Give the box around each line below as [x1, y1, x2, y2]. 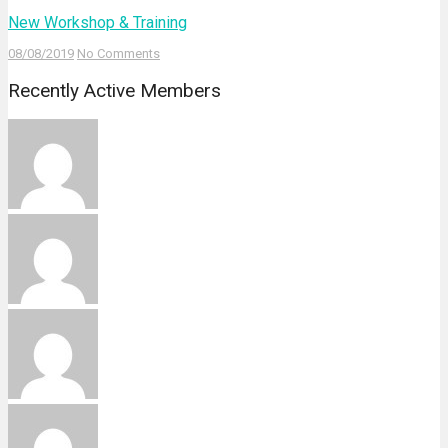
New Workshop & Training [8, 12, 187, 32]
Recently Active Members [8, 79, 221, 103]
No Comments [77, 46, 160, 62]
